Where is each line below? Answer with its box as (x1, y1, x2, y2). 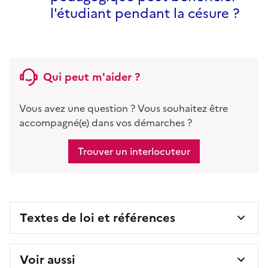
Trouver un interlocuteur (78, 144, 190, 159)
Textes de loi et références (20, 208, 175, 227)
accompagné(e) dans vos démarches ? (19, 115, 192, 130)
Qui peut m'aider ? (43, 68, 140, 85)
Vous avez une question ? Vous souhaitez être (19, 100, 228, 115)
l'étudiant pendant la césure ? (50, 3, 239, 23)
